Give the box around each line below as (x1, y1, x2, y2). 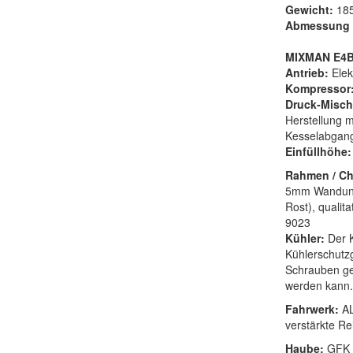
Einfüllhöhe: (284, 143, 351, 160)
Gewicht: (284, 2, 336, 18)
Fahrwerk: (284, 301, 339, 318)
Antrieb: (284, 65, 332, 81)
